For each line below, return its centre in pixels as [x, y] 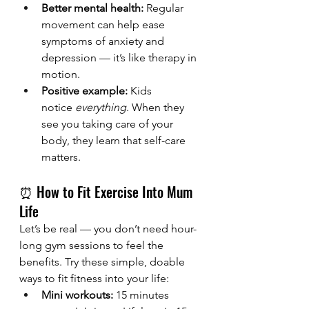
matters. [61, 157]
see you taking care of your [109, 124]
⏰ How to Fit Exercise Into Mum [108, 192]
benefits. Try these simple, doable [103, 262]
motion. [61, 74]
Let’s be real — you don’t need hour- [108, 229]
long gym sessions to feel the [93, 246]
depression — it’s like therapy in [120, 58]
